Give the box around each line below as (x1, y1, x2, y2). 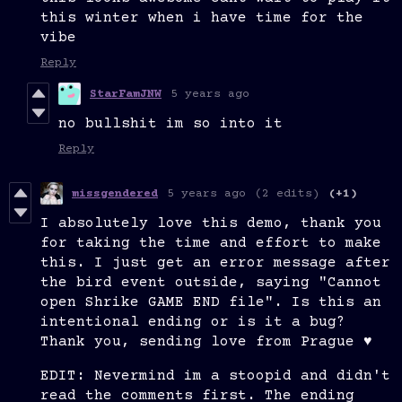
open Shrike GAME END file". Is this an (40, 294, 381, 311)
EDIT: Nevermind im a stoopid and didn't (40, 368, 390, 385)
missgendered (72, 187, 158, 200)
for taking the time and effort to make (40, 235, 381, 252)
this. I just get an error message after (40, 255, 390, 272)
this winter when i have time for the (40, 10, 363, 27)
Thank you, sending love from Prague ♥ (40, 334, 372, 351)
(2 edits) (255, 187, 319, 200)
